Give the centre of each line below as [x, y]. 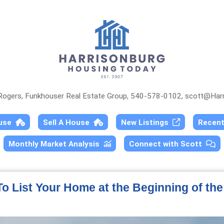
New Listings [147, 122]
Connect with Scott [167, 144]
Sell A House [68, 122]
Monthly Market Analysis [56, 144]
